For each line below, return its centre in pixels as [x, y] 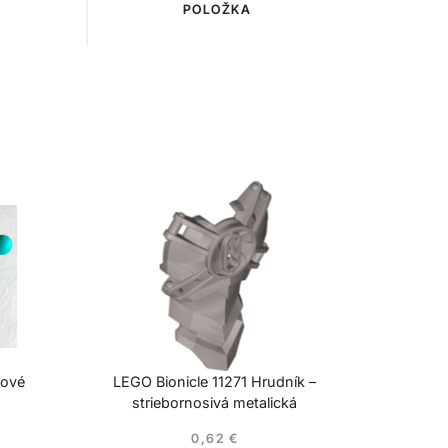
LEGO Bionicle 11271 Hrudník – [215, 382]
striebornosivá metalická [215, 403]
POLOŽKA [217, 10]
